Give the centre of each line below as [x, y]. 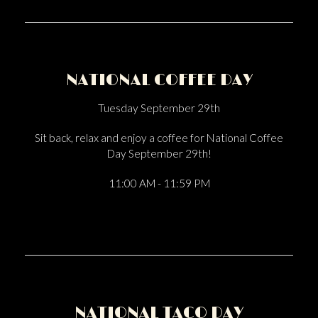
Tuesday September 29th [159, 108]
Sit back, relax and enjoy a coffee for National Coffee [159, 138]
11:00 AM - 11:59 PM [159, 183]
